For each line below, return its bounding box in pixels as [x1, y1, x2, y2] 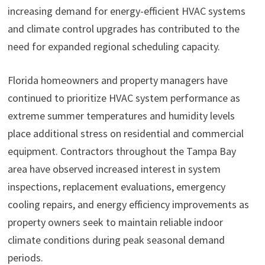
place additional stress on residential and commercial [7, 127, 244, 141]
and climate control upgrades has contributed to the [7, 22, 240, 36]
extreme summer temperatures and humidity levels [7, 109, 235, 123]
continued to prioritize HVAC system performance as [7, 91, 240, 105]
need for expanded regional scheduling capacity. [7, 40, 220, 54]
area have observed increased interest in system [7, 162, 221, 176]
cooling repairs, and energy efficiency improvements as [7, 198, 249, 212]
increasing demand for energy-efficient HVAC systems [7, 4, 245, 18]
